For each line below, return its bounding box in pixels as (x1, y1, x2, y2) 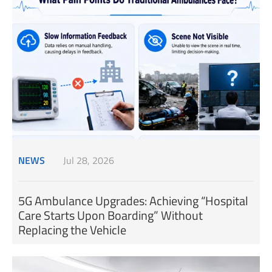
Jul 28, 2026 (63, 152, 114, 168)
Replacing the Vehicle (18, 220, 126, 240)
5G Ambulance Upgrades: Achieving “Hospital (18, 191, 248, 211)
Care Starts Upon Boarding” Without (18, 206, 203, 225)
